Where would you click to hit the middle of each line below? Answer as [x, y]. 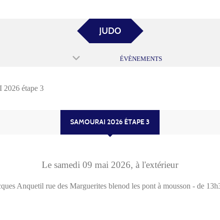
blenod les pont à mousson [149, 186]
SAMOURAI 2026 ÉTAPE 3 [110, 122]
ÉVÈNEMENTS [141, 59]
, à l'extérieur [154, 165]
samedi [68, 165]
